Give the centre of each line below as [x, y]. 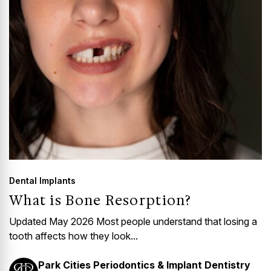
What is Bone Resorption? [100, 201]
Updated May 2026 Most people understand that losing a [133, 222]
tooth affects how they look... [73, 236]
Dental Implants [42, 181]
